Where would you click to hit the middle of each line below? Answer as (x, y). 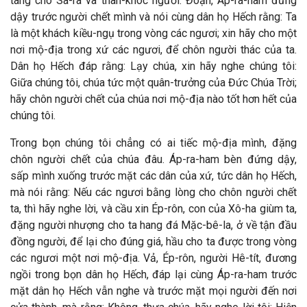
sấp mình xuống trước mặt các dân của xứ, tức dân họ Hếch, (153, 176)
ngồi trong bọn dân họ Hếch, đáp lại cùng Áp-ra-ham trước (153, 274)
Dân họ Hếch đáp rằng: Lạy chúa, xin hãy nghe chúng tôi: (153, 66)
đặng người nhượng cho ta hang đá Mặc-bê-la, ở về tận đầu (153, 225)
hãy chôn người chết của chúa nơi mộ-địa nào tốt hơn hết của (153, 99)
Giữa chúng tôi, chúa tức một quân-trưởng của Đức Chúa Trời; (153, 83)
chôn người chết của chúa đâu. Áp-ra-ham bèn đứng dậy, (153, 159)
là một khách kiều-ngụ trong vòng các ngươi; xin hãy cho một (153, 33)
